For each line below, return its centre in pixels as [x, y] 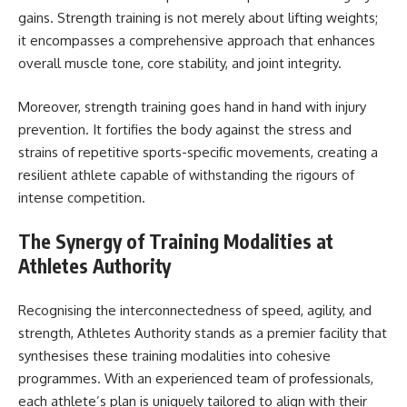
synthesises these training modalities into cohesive [174, 355]
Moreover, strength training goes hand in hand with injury [192, 106]
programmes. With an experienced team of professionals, [196, 378]
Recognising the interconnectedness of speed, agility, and [195, 310]
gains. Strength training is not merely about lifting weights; [198, 18]
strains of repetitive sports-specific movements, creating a [198, 152]
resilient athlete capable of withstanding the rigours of [186, 174]
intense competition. [82, 197]
